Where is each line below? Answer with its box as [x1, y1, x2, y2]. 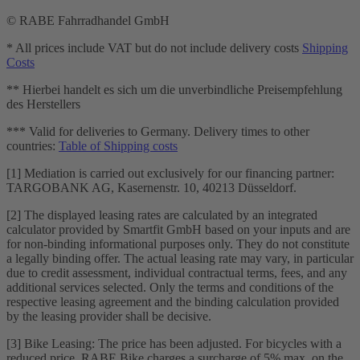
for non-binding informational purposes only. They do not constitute [6, 236, 350, 251]
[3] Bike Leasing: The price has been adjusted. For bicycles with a [6, 336, 342, 350]
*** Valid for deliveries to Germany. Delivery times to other [6, 124, 309, 138]
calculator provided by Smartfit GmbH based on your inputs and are [6, 222, 350, 236]
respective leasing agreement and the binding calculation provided [6, 294, 339, 309]
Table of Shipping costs [59, 138, 178, 153]
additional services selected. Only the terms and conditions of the [6, 280, 333, 294]
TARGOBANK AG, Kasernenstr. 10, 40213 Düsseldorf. [6, 180, 297, 194]
